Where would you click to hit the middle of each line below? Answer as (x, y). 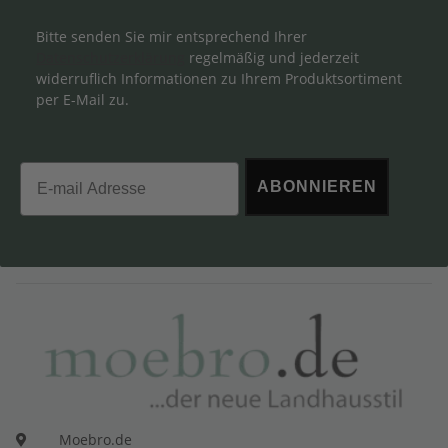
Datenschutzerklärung (110, 57)
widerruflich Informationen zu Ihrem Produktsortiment (219, 78)
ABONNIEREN (317, 186)
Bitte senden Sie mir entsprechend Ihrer (171, 36)
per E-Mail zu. (82, 99)
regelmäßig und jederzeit (272, 57)
